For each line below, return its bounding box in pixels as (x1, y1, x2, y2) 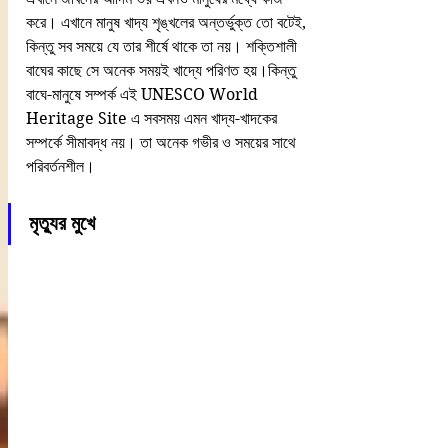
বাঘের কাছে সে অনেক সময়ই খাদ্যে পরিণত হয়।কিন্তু (26, 61, 300, 81)
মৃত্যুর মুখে (29, 212, 95, 236)
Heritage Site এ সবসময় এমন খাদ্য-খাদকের (26, 109, 281, 129)
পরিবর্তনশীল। (26, 157, 95, 177)
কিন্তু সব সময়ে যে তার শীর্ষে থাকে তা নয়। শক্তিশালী (26, 37, 301, 57)
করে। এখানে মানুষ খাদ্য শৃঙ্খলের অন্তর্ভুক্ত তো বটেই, (26, 13, 310, 33)
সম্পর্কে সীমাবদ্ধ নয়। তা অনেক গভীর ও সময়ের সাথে (26, 133, 300, 153)
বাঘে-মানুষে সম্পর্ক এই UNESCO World (26, 85, 262, 105)
